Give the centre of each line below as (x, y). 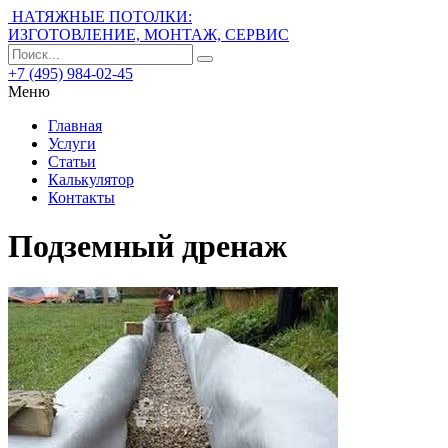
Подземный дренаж (147, 246)
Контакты (81, 197)
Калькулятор (91, 179)
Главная (75, 125)
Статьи (72, 161)
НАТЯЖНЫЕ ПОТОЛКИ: (102, 16)
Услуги (72, 143)
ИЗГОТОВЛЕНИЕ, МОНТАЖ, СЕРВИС (148, 34)
